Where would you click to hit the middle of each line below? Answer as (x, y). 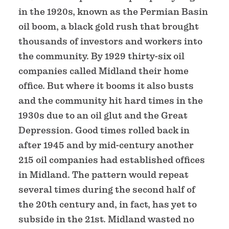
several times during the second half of (107, 189)
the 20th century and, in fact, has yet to (108, 204)
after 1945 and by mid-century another (106, 145)
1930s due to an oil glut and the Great (103, 115)
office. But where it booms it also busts (106, 85)
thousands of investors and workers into (110, 41)
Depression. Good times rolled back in (104, 130)
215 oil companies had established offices (112, 159)
